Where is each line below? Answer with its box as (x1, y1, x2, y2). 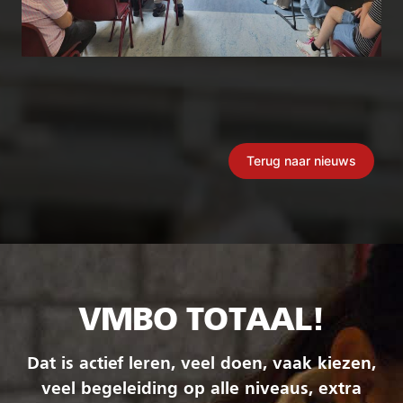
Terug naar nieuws (246, 152, 356, 168)
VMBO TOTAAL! (77, 299, 326, 338)
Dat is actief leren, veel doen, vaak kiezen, (27, 355, 376, 372)
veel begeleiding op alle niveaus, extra (41, 381, 362, 398)
